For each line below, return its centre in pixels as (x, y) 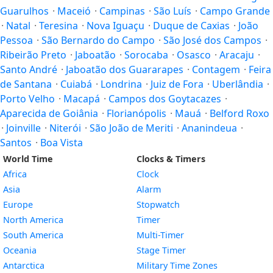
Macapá (82, 99)
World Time (28, 159)
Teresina (58, 26)
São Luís (172, 11)
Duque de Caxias (191, 26)
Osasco (194, 55)
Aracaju (237, 55)
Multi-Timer (160, 235)
